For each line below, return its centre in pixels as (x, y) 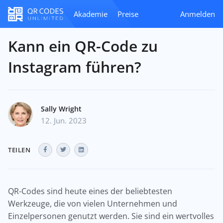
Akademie (91, 14)
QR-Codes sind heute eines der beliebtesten (90, 191)
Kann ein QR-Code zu (83, 46)
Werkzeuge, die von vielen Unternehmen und (93, 204)
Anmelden (198, 14)
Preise (128, 14)
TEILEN (19, 150)
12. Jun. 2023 (64, 120)
